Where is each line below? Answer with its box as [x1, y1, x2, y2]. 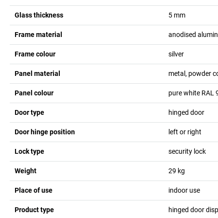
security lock [168, 147, 206, 155]
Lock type [15, 147, 44, 155]
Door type [15, 108, 44, 116]
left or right [168, 127, 201, 136]
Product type [15, 205, 54, 214]
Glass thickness [15, 11, 63, 19]
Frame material [15, 30, 62, 38]
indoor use [168, 186, 200, 194]
